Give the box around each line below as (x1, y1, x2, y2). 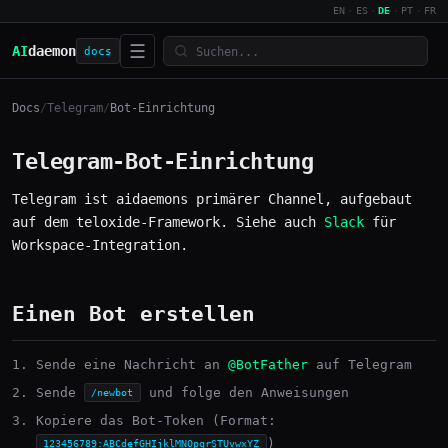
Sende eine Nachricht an (36, 357, 228, 372)
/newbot (91, 386, 134, 399)
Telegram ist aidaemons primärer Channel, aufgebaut (12, 191, 412, 207)
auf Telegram (308, 357, 412, 372)
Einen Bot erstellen (12, 302, 256, 326)
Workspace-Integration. (12, 237, 188, 253)
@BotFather (228, 357, 308, 372)
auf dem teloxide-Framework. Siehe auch (12, 214, 324, 230)
